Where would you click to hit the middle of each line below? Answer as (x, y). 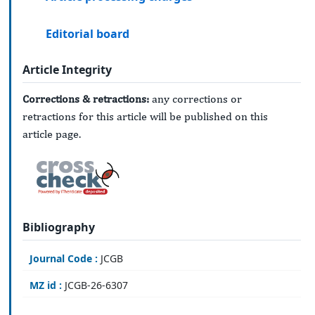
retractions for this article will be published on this (145, 117)
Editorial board (88, 33)
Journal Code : (64, 258)
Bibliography (59, 227)
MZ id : (46, 285)
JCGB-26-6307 (95, 285)
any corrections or (195, 99)
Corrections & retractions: (86, 99)
